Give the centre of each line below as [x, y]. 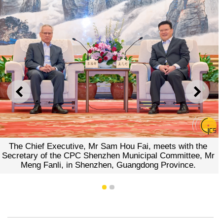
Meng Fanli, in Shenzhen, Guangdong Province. [108, 165]
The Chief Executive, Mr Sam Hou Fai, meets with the [108, 147]
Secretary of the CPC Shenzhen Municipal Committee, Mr [108, 156]
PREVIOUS [41, 95]
